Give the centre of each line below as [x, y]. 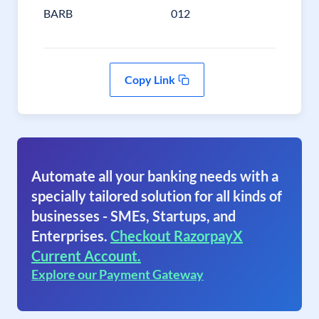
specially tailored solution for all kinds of [157, 196]
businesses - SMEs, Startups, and [134, 216]
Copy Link [150, 79]
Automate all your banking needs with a [155, 176]
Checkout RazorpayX [177, 236]
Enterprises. [69, 236]
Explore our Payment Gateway [117, 274]
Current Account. [86, 256]
